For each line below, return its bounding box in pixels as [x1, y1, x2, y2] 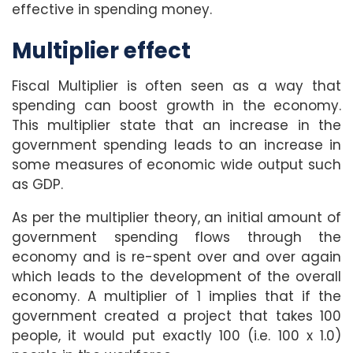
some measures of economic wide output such [12, 154, 341, 174]
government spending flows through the [12, 227, 341, 247]
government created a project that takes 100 [12, 306, 341, 325]
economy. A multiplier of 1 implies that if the [12, 286, 341, 306]
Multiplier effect [12, 35, 191, 67]
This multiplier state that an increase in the [12, 115, 341, 135]
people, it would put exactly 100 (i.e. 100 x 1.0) [12, 325, 341, 345]
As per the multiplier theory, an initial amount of [12, 207, 341, 227]
